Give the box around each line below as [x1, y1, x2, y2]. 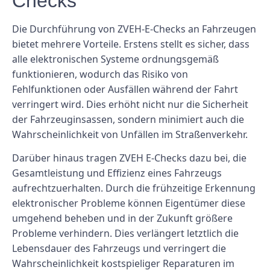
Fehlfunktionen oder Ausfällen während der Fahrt [12, 83, 238, 96]
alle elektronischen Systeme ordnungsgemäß [12, 52, 219, 66]
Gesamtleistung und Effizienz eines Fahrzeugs [12, 166, 222, 180]
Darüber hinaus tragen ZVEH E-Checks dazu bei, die [12, 151, 246, 165]
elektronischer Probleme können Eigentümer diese [12, 196, 245, 210]
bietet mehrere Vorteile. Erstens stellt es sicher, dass [12, 37, 250, 51]
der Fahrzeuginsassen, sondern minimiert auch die [12, 113, 244, 127]
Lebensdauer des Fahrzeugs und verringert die [12, 242, 226, 256]
